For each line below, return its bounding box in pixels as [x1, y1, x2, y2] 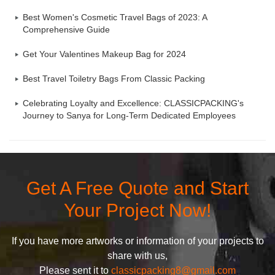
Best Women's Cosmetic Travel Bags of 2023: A [23, 12, 207, 22]
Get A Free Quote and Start [26, 178, 249, 198]
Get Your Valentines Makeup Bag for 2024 [23, 49, 186, 59]
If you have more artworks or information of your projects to [11, 236, 264, 246]
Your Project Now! [64, 200, 211, 220]
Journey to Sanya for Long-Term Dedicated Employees [23, 110, 236, 120]
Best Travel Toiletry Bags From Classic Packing [23, 74, 205, 83]
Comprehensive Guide [23, 25, 110, 34]
